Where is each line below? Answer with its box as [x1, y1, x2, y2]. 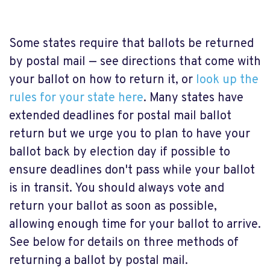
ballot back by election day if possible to [9, 145, 230, 160]
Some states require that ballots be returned [9, 36, 254, 52]
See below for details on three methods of [9, 235, 239, 251]
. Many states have [143, 90, 243, 106]
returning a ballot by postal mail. [9, 253, 188, 269]
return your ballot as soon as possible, [9, 199, 217, 215]
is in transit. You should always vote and [9, 181, 224, 196]
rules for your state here [9, 90, 143, 106]
